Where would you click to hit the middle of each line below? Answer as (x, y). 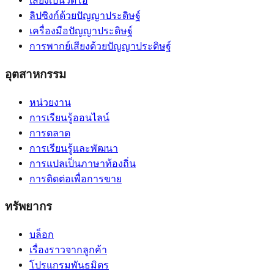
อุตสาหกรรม (35, 74)
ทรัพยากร (28, 207)
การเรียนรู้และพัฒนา (74, 148)
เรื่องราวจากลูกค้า (68, 250)
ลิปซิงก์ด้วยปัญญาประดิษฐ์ (85, 16)
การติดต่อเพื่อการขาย (76, 179)
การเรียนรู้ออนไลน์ (69, 118)
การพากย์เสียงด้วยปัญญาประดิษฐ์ (100, 47)
